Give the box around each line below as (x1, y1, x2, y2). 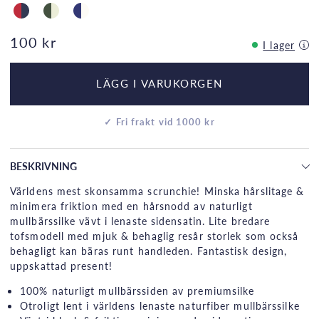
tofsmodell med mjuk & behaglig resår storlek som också (10, 228, 299, 243)
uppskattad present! (10, 258, 116, 273)
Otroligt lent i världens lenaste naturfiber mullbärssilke (20, 298, 300, 313)
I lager (263, 37, 295, 52)
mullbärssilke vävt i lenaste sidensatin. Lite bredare (10, 213, 271, 228)
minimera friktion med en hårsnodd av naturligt (10, 198, 253, 213)
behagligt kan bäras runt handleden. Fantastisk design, (10, 243, 288, 258)
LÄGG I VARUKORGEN (96, 75, 223, 92)
